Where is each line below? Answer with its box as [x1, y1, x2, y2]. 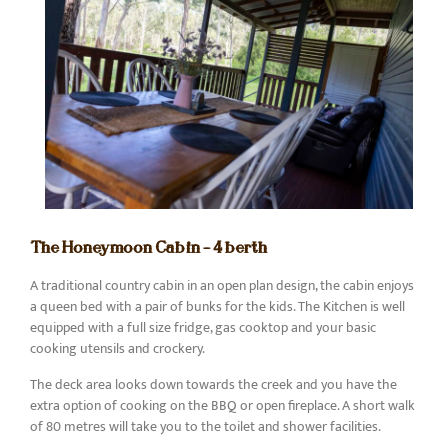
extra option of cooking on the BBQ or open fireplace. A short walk [30, 393, 415, 417]
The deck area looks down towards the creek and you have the [30, 372, 397, 396]
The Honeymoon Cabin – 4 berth [30, 237, 267, 258]
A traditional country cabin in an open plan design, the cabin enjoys [30, 274, 414, 298]
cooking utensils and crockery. [30, 337, 205, 361]
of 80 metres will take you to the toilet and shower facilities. [30, 414, 381, 438]
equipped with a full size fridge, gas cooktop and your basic [30, 316, 376, 340]
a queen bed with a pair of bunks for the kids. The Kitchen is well [30, 295, 405, 319]
